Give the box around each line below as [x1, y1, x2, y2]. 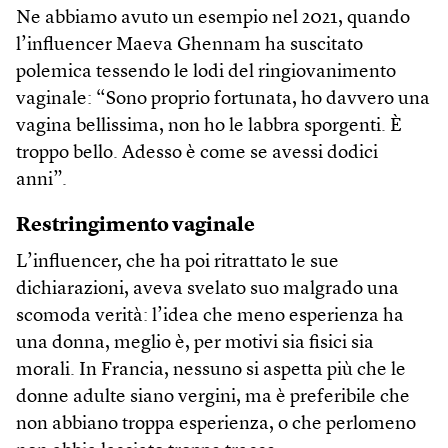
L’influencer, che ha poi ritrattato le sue [16, 252, 339, 272]
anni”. [16, 170, 67, 190]
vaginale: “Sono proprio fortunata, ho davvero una [16, 89, 430, 109]
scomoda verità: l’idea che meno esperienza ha [16, 306, 404, 326]
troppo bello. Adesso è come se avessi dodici [16, 143, 378, 163]
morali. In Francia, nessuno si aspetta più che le [16, 360, 406, 380]
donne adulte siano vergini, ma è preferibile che [16, 387, 410, 407]
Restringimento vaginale [16, 215, 255, 236]
